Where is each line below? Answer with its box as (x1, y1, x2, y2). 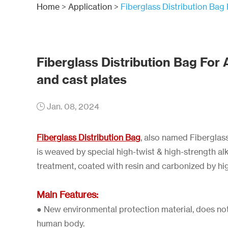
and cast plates (37, 72, 127, 87)
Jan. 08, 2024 (45, 101, 99, 111)
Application (68, 2, 112, 12)
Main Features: (37, 189, 98, 200)
